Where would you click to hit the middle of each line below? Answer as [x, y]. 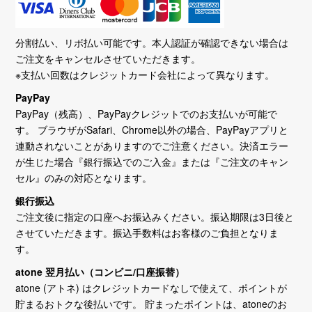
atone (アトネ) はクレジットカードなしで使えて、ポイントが [151, 288]
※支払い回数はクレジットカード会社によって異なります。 [145, 75]
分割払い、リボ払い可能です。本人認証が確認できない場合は [152, 43]
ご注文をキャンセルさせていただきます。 [108, 59]
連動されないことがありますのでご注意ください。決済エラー [152, 146]
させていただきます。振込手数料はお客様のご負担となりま [147, 233]
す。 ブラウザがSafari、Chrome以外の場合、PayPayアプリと [152, 130]
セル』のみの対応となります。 [84, 178]
